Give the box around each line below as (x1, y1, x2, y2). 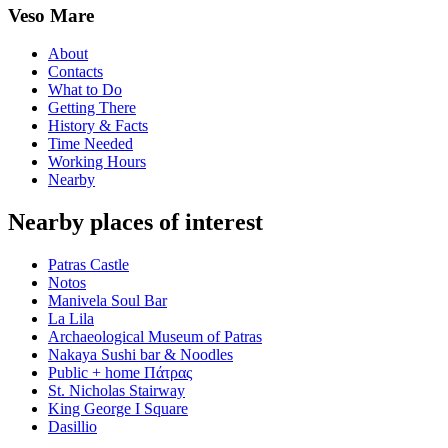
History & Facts (48, 117, 148, 135)
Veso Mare (8, 4, 94, 26)
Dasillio (48, 418, 97, 436)
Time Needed (48, 135, 133, 153)
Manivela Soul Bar (48, 292, 167, 310)
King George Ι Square (48, 400, 188, 418)
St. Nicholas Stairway (48, 382, 185, 400)
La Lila (48, 310, 94, 328)
